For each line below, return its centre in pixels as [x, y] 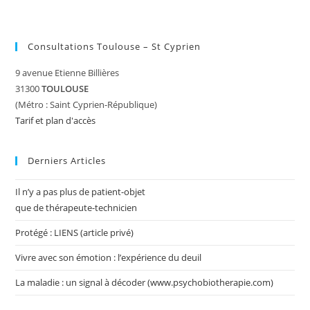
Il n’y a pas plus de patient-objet [81, 192]
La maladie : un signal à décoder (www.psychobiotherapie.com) [145, 282]
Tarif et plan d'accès [56, 120]
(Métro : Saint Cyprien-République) [86, 104]
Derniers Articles [67, 161]
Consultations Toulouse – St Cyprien [115, 46]
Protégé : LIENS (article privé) [75, 232]
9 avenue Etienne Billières [67, 73]
